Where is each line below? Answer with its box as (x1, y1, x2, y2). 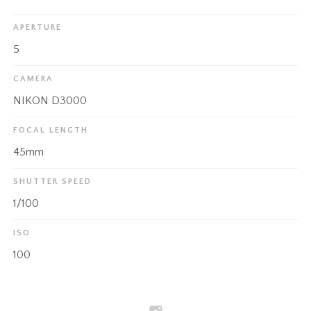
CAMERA (13, 74, 54, 83)
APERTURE (13, 22, 62, 32)
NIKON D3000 (13, 94, 87, 107)
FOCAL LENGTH (13, 125, 89, 135)
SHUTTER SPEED (13, 176, 92, 186)
